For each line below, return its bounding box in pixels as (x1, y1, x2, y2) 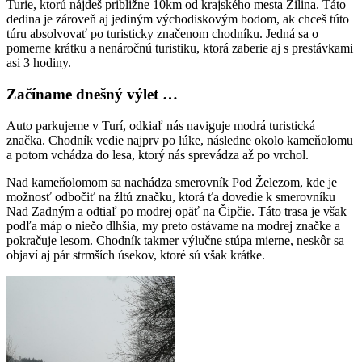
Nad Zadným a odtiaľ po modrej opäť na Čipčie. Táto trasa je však (6, 204, 347, 218)
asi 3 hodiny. (6, 56, 71, 70)
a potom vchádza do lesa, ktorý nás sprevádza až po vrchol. (6, 147, 309, 162)
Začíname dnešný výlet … (6, 85, 178, 103)
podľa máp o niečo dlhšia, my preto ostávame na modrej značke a (6, 218, 340, 233)
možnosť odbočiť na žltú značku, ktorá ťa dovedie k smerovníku (6, 189, 335, 204)
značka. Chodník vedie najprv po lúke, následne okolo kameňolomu (6, 133, 353, 147)
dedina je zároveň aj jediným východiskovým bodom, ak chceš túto (6, 12, 349, 27)
